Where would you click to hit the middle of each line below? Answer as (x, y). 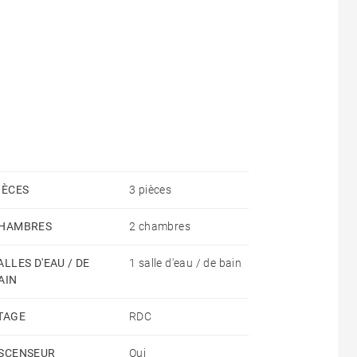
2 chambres (160, 226)
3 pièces (151, 189)
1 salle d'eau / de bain (186, 263)
